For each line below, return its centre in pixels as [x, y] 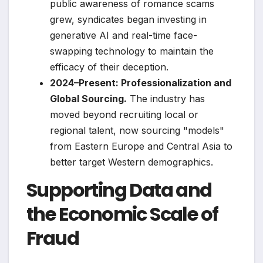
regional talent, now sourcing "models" [137, 131]
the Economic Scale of [122, 214]
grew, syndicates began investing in [128, 20]
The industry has [166, 99]
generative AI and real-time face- [124, 36]
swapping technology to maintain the [132, 51]
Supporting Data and [119, 190]
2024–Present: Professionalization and [141, 83]
